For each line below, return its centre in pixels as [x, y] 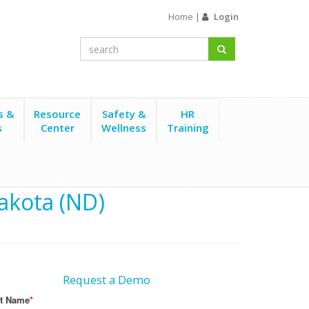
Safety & [123, 114]
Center [57, 128]
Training [188, 128]
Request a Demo [108, 280]
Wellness [123, 128]
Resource [58, 114]
